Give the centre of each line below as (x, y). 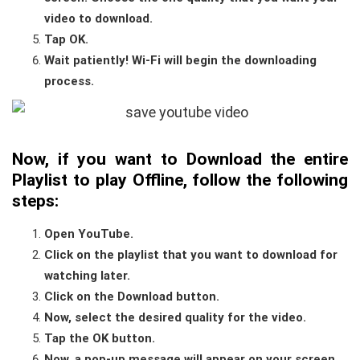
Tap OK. (66, 39)
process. (69, 81)
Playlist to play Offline (98, 180)
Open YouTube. (89, 233)
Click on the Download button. (132, 296)
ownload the (246, 159)
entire (326, 159)
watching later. (87, 275)
